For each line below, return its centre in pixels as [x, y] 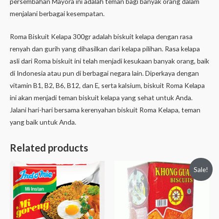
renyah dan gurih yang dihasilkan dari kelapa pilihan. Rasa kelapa [105, 48]
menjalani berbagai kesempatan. [57, 13]
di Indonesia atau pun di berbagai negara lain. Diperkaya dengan [104, 73]
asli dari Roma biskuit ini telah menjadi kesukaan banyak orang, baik [109, 61]
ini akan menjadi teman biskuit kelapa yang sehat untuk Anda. [101, 97]
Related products [49, 148]
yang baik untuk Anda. [43, 122]
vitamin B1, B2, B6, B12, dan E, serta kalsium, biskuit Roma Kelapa [107, 85]
